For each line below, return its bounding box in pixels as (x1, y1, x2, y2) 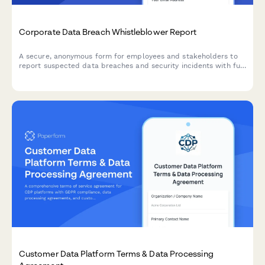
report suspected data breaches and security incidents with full (19, 61, 245, 70)
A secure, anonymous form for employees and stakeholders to (19, 51, 238, 60)
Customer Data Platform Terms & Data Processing (19, 248, 214, 259)
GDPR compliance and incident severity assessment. (19, 70, 202, 79)
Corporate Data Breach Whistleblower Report (19, 26, 197, 37)
